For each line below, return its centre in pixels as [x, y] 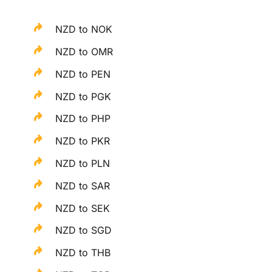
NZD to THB [83, 253]
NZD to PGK [83, 96]
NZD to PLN [83, 164]
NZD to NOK [84, 29]
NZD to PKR [83, 141]
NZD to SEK [83, 208]
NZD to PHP [83, 119]
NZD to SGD [84, 230]
